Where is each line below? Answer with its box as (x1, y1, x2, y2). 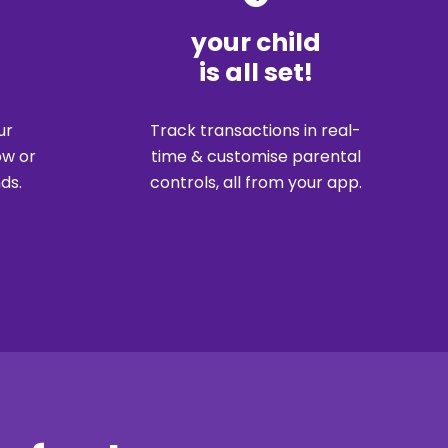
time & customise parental (150, 144, 361, 168)
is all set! (198, 54, 313, 90)
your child (190, 24, 321, 60)
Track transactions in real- (150, 118, 361, 142)
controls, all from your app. (149, 170, 362, 194)
